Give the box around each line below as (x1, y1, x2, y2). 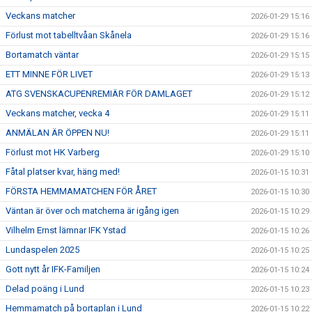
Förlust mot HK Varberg (6, 147, 100, 157)
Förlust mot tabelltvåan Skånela (6, 30, 132, 40)
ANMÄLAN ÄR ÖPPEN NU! (6, 127, 109, 138)
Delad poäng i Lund (6, 283, 84, 294)
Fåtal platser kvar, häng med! (6, 166, 120, 177)
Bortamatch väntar (6, 49, 79, 60)
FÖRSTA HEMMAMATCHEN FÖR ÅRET (6, 186, 157, 196)
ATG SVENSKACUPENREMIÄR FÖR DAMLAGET (6, 88, 192, 99)
